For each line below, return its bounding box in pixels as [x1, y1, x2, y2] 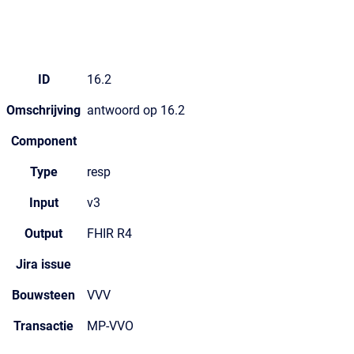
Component [10, 134, 77, 149]
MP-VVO [87, 318, 134, 333]
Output [24, 226, 62, 241]
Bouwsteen [12, 288, 75, 303]
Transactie [13, 318, 73, 333]
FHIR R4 [87, 226, 132, 241]
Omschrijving [6, 103, 81, 118]
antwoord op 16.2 [87, 103, 185, 118]
